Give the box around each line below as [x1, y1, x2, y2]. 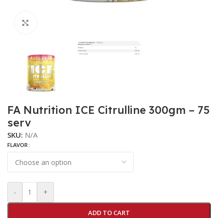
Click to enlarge [36, 18, 89, 27]
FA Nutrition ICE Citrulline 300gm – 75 [7, 103, 210, 117]
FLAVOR [7, 141, 28, 149]
